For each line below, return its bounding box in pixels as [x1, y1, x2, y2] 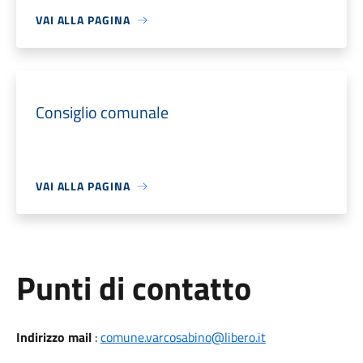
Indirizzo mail [15, 327, 92, 347]
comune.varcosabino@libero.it [100, 327, 266, 347]
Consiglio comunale [35, 100, 169, 125]
